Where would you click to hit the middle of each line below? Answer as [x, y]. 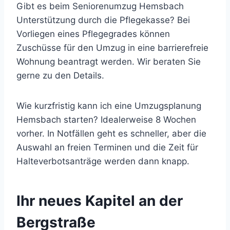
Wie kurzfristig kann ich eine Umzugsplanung [109, 106]
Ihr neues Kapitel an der [100, 200]
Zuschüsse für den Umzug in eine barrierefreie [112, 47]
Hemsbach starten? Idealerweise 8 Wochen [106, 119]
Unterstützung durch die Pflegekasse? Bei [103, 20]
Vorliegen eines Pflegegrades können [93, 34]
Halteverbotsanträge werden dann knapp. [103, 161]
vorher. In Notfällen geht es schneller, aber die [111, 133]
